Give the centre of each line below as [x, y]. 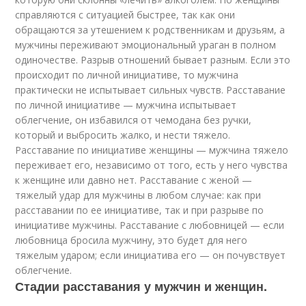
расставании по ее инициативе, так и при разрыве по [140, 210]
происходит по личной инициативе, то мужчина [127, 75]
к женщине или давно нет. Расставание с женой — [134, 180]
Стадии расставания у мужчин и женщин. [141, 286]
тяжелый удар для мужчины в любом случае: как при [138, 195]
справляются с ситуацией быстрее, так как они [125, 15]
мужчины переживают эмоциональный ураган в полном [146, 45]
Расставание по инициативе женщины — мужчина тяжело [152, 150]
